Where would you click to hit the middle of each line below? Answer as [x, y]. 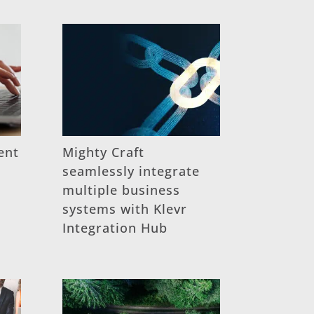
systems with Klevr [125, 209]
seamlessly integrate [131, 171]
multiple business [122, 190]
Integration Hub [115, 227]
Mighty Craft [104, 152]
